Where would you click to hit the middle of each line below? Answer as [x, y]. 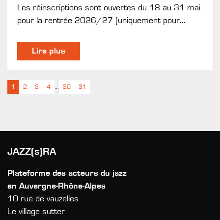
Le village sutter [36, 211]
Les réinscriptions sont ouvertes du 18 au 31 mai [109, 8]
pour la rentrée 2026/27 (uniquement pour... [101, 20]
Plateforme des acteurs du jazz [67, 173]
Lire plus [49, 51]
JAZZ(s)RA [32, 151]
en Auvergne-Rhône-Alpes [56, 186]
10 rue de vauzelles [43, 199]
